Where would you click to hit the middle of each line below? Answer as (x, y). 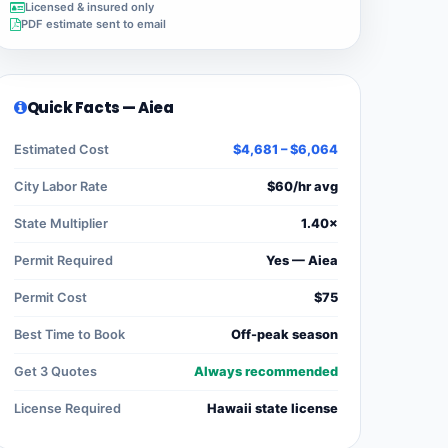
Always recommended (266, 372)
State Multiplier (61, 224)
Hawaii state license (272, 409)
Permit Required (63, 261)
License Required (67, 409)
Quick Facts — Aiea (100, 108)
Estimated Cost (61, 150)
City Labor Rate (61, 187)
